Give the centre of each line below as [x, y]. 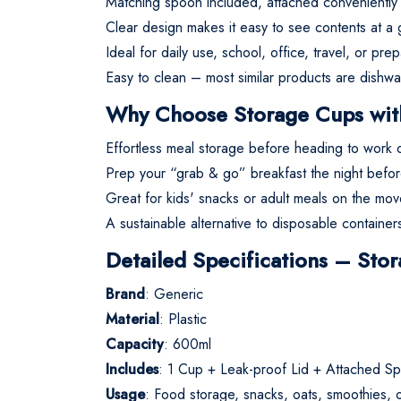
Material [132, 319]
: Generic [174, 294]
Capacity [135, 344]
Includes [132, 369]
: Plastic [183, 319]
